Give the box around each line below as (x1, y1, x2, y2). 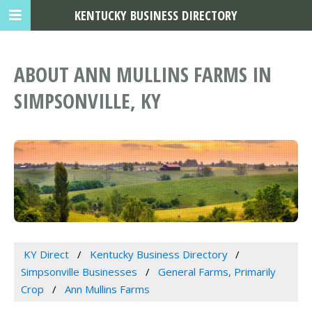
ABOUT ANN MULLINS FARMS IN (14, 61, 272, 88)
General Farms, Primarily (157, 265, 276, 279)
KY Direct (23, 247, 69, 262)
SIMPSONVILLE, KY (14, 87, 161, 115)
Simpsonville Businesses (21, 265, 137, 279)
